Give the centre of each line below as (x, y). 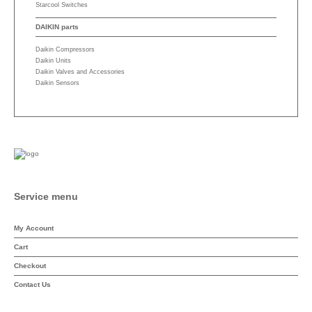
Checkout (30, 266)
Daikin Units (53, 61)
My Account (34, 228)
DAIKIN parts (57, 27)
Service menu (46, 197)
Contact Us (32, 285)
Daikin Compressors (65, 49)
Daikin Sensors (57, 83)
